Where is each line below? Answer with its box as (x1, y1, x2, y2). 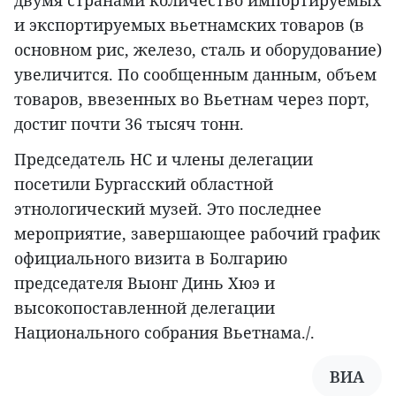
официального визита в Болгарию (14, 247, 287, 269)
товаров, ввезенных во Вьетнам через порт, (14, 88, 369, 110)
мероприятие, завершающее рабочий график (14, 222, 380, 244)
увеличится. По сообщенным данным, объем (14, 63, 377, 85)
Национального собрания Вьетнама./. (14, 321, 315, 343)
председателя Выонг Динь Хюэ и (14, 271, 275, 293)
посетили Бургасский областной (14, 172, 273, 194)
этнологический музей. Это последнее (14, 197, 322, 219)
